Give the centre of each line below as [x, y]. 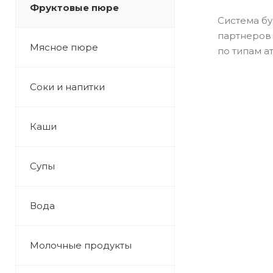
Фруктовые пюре [74, 8]
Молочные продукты [81, 245]
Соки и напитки [67, 87]
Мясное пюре [64, 47]
